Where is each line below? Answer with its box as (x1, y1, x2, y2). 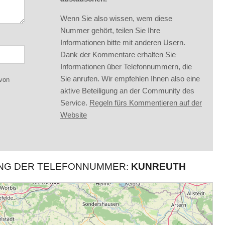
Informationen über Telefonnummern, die (60, 62, 192, 71)
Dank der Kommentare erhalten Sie (60, 50, 176, 59)
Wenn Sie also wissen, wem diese (60, 14, 172, 23)
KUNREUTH (131, 161, 186, 172)
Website (60, 110, 87, 119)
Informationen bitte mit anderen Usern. (60, 38, 185, 47)
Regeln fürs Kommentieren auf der (89, 98, 202, 107)
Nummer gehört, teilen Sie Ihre (60, 26, 160, 35)
